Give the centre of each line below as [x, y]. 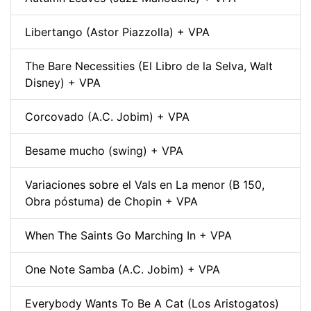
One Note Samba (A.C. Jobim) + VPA [123, 269]
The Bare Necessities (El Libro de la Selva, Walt [149, 66]
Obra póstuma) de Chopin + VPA [111, 201]
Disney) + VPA [63, 82]
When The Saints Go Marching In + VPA [128, 235]
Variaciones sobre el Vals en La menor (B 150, [145, 184]
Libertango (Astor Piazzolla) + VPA [117, 32]
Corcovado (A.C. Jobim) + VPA [107, 116]
